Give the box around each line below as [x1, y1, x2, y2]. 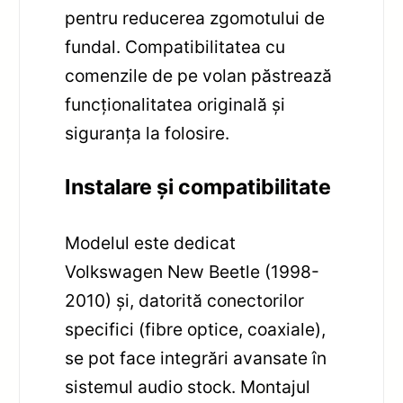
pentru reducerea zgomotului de [65, 7, 326, 30]
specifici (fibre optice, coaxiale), [65, 318, 327, 341]
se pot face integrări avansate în [65, 347, 327, 370]
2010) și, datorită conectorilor [65, 290, 305, 312]
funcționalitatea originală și [65, 94, 286, 116]
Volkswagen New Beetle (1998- [65, 261, 320, 283]
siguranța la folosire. [65, 122, 230, 145]
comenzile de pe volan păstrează [65, 65, 333, 87]
